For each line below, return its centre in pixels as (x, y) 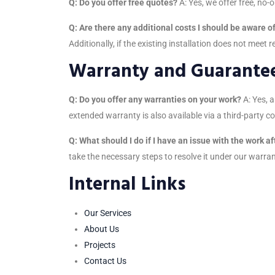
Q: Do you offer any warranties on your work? (155, 99)
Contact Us (105, 261)
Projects (100, 245)
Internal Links (127, 184)
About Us (102, 229)
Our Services (108, 213)
